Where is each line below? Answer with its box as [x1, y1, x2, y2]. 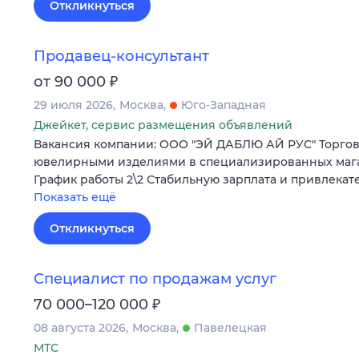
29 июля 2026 [34, 98, 113, 113]
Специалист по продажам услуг [34, 270, 276, 288]
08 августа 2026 [34, 321, 126, 336]
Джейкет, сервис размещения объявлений [34, 118, 292, 133]
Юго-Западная [181, 98, 266, 113]
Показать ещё [34, 190, 116, 205]
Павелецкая [194, 321, 267, 336]
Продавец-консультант [34, 47, 209, 66]
